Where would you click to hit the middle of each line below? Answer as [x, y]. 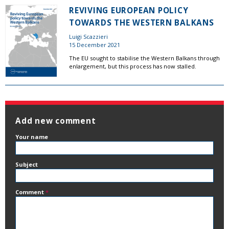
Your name [32, 136]
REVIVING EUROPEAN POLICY [129, 10]
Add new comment [56, 121]
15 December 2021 [95, 45]
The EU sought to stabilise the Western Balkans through [144, 58]
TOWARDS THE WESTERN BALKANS [142, 22]
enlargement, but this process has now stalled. [133, 66]
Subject [27, 164]
